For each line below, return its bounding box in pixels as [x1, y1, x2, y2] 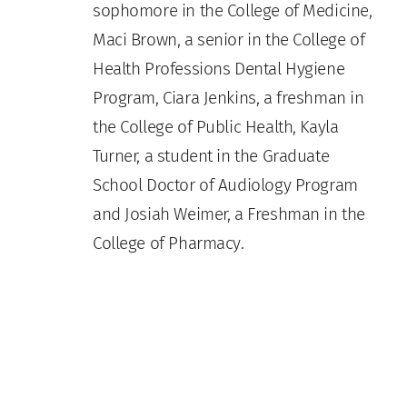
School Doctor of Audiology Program [93, 174, 358, 195]
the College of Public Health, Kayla [93, 116, 339, 137]
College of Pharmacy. [93, 233, 244, 253]
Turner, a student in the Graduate [93, 145, 330, 166]
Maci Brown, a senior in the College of [93, 29, 365, 50]
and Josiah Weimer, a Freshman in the [93, 203, 365, 224]
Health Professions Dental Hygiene [93, 58, 345, 79]
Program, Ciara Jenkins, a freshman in [93, 87, 364, 108]
